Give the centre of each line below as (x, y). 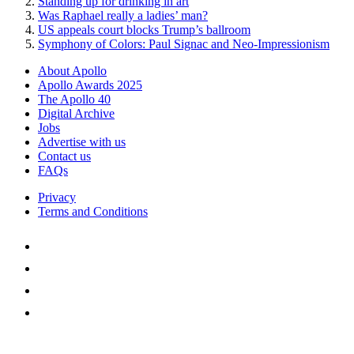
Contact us (64, 156)
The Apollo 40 (74, 99)
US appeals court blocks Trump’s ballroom (144, 29)
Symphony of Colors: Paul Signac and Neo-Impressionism (184, 43)
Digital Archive (76, 113)
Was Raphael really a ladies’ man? (123, 15)
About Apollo (72, 70)
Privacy (57, 197)
